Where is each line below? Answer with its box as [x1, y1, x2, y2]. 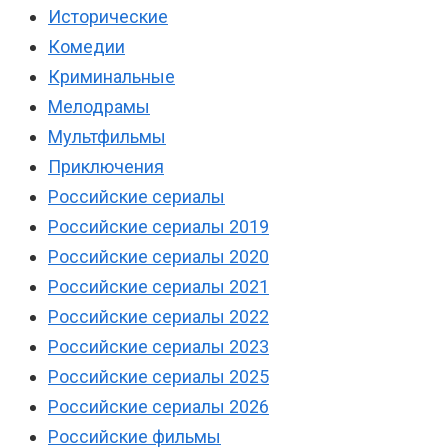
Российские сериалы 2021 [48, 276, 269, 298]
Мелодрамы [48, 96, 150, 118]
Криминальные [48, 66, 175, 88]
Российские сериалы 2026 [48, 396, 269, 418]
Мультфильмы [48, 126, 166, 148]
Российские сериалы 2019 [48, 216, 269, 238]
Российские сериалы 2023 [48, 336, 269, 358]
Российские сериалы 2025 [48, 366, 269, 388]
